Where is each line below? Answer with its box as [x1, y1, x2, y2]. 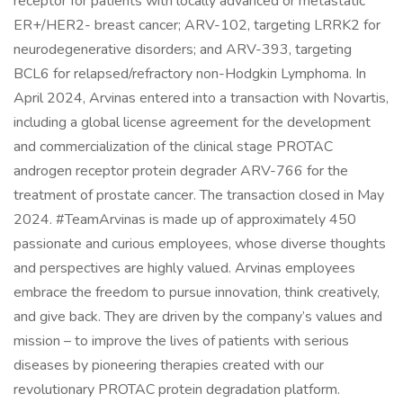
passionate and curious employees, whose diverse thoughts [13, 234, 386, 254]
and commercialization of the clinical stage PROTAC [13, 137, 333, 157]
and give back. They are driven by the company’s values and [13, 307, 382, 327]
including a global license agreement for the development [13, 112, 371, 132]
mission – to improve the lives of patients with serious [13, 331, 349, 351]
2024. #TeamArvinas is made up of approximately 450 [13, 210, 356, 229]
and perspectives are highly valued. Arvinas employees [13, 258, 355, 278]
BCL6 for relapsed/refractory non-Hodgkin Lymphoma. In [13, 64, 366, 84]
